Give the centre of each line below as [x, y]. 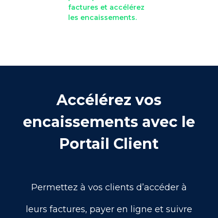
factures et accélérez [106, 7]
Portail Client [109, 144]
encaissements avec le [109, 122]
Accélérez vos [109, 100]
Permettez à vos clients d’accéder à [109, 187]
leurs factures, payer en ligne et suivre [109, 209]
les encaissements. [102, 17]
